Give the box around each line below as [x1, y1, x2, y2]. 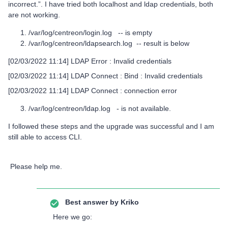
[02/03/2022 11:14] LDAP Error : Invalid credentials [8, 57, 172, 65]
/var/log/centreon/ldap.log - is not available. [28, 104, 171, 112]
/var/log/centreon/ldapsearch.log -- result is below [28, 39, 189, 47]
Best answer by [65, 198, 119, 206]
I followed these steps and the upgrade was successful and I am [8, 122, 214, 130]
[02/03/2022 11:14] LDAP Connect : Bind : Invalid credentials [8, 72, 203, 80]
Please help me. [8, 162, 62, 170]
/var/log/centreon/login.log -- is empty [28, 28, 152, 37]
